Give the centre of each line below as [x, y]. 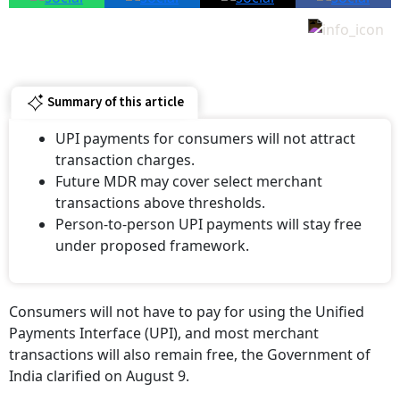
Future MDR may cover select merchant [189, 181]
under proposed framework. [152, 245]
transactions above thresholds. [160, 202]
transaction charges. [125, 159]
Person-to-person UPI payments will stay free [208, 224]
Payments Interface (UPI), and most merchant [164, 333]
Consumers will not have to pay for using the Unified [187, 311]
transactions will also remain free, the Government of [190, 354]
